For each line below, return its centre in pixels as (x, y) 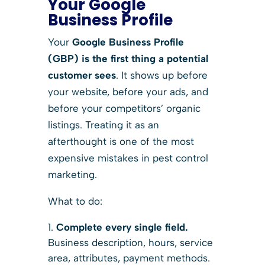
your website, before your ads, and (128, 91)
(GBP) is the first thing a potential (128, 58)
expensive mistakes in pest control (128, 158)
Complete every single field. (122, 227)
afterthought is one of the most (121, 141)
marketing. (72, 174)
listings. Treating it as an (103, 125)
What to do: (75, 201)
